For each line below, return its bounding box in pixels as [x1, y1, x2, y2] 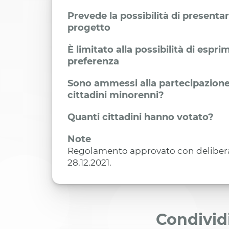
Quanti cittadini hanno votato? [67, 111, 214, 123]
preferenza [67, 56, 119, 67]
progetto [67, 22, 110, 34]
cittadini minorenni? [67, 89, 164, 101]
